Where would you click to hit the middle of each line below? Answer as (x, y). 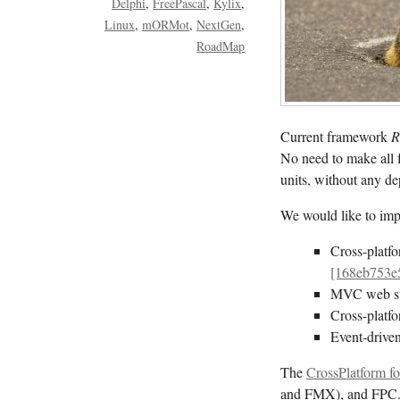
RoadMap (221, 46)
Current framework (336, 136)
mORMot (166, 24)
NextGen (219, 24)
